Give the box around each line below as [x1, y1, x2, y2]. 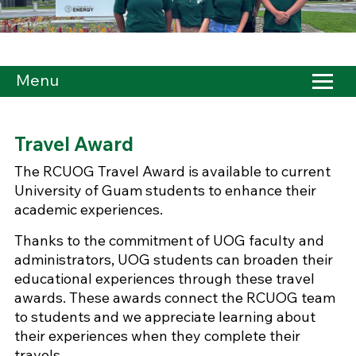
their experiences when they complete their [14, 326, 300, 345]
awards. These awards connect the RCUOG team [14, 288, 335, 307]
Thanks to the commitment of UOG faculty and [14, 230, 324, 250]
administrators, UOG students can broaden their [14, 250, 333, 269]
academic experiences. [14, 199, 163, 219]
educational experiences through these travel [14, 269, 315, 288]
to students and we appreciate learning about [14, 307, 315, 326]
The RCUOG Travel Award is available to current [14, 161, 331, 180]
